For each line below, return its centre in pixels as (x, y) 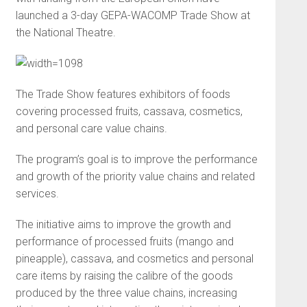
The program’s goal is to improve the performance (136, 159)
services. (37, 194)
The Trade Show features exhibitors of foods (123, 94)
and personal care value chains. (91, 128)
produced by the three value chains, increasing (126, 293)
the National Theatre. (65, 33)
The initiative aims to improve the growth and (123, 224)
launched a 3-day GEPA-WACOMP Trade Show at (133, 15)
